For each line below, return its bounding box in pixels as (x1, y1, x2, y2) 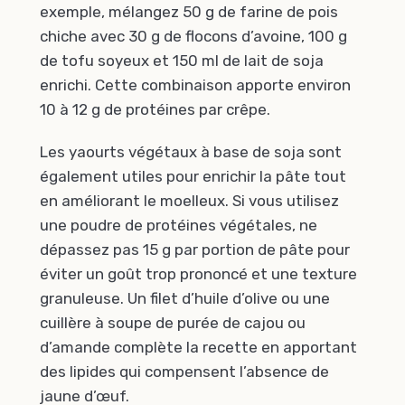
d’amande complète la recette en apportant (40, 338, 357, 357)
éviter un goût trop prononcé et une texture (40, 265, 357, 284)
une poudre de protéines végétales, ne (40, 216, 317, 235)
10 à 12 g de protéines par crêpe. (40, 99, 270, 118)
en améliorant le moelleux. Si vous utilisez (40, 192, 339, 211)
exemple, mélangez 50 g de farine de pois (40, 2, 338, 21)
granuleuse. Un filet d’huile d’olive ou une (40, 289, 330, 308)
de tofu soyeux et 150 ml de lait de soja (40, 51, 324, 70)
